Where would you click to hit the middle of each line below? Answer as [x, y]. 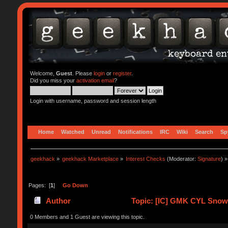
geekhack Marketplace [91, 159]
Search [204, 132]
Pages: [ [39, 185]
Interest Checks [146, 159]
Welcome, [43, 73]
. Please [83, 73]
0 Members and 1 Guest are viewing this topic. [87, 217]
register [122, 73]
